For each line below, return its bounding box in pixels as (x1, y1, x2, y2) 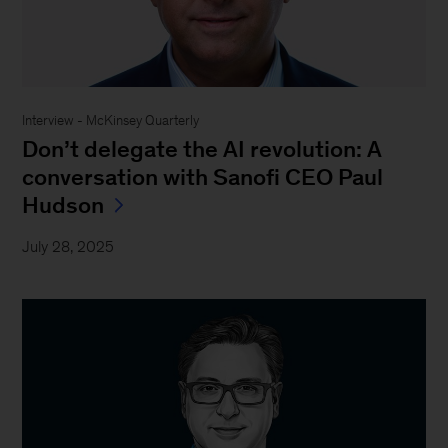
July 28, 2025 (22, 237, 115, 255)
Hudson (22, 191, 105, 218)
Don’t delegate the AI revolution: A (22, 135, 383, 162)
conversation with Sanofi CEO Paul (22, 163, 384, 190)
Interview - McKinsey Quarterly (22, 112, 200, 128)
